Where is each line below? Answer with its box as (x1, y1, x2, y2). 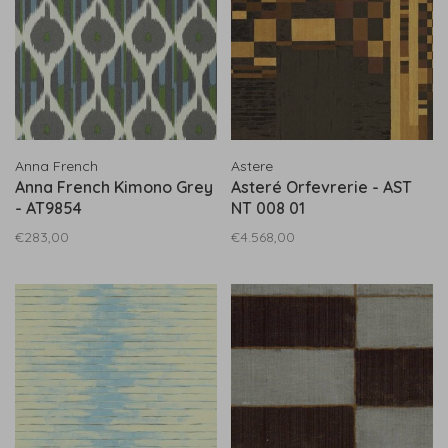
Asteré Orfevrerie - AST (231, 177, 412, 197)
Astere (231, 157, 273, 175)
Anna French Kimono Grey (15, 177, 213, 197)
